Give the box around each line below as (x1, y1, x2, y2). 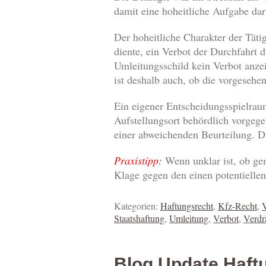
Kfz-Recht (218, 199, 257, 213)
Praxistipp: (114, 153, 162, 168)
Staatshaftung (114, 212, 164, 225)
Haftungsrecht (160, 199, 213, 213)
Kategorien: (114, 199, 160, 213)
